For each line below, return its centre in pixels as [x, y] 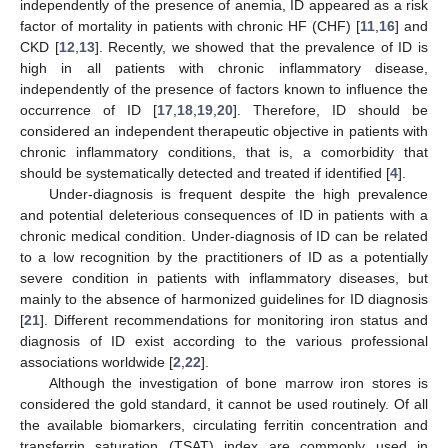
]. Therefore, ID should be [330, 109]
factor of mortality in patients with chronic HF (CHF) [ [190, 25]
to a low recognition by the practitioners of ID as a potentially [224, 256]
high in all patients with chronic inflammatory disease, [224, 67]
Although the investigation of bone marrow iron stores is [238, 382]
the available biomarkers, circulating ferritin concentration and [224, 424]
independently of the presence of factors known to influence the [224, 88]
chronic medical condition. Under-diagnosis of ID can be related [224, 235]
